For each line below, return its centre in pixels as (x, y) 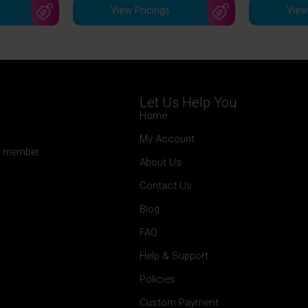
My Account (167, 139)
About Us (160, 162)
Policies (157, 279)
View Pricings (140, 11)
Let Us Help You (188, 102)
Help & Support (174, 255)
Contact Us (165, 185)
